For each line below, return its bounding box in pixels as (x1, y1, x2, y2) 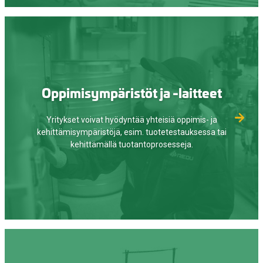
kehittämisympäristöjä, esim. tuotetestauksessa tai (36, 127, 227, 137)
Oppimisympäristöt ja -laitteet (41, 82, 222, 102)
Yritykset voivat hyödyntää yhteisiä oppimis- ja (46, 114, 217, 124)
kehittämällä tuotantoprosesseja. (70, 139, 193, 149)
